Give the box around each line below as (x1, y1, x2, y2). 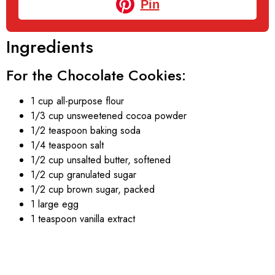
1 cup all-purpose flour (31, 93, 124, 108)
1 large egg (31, 196, 79, 211)
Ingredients (6, 34, 93, 60)
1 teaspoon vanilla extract (31, 211, 135, 226)
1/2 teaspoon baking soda (31, 123, 141, 137)
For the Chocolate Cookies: (6, 64, 186, 86)
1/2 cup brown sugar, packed (31, 182, 155, 196)
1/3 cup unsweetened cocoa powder (31, 108, 187, 123)
